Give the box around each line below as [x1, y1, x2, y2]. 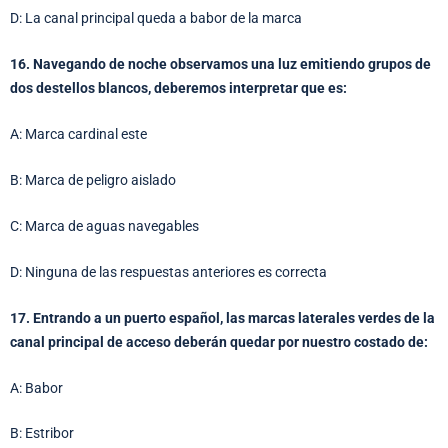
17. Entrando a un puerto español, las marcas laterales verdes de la [10, 309, 435, 326]
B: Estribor [10, 425, 74, 442]
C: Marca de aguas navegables [10, 217, 199, 234]
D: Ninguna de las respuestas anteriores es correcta [10, 263, 327, 280]
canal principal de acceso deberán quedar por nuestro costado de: [10, 333, 428, 350]
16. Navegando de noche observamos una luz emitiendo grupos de [10, 56, 431, 73]
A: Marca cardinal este [10, 126, 147, 143]
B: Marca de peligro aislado [10, 172, 176, 189]
